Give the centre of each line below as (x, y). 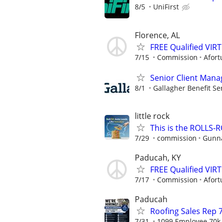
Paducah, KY (158, 158)
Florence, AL (157, 35)
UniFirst (166, 7)
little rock (152, 116)
